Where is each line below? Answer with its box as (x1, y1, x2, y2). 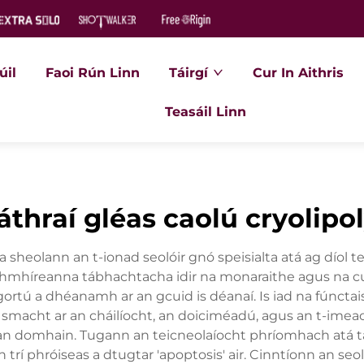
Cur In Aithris (253, 65, 344, 80)
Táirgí (169, 65, 209, 80)
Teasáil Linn (164, 104, 246, 119)
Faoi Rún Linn (45, 65, 141, 80)
